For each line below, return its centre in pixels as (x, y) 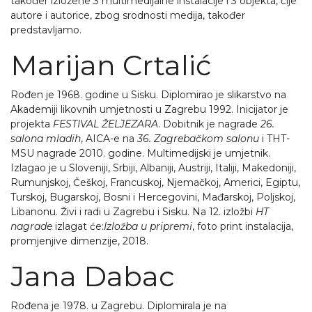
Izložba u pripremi (148, 226)
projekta (32, 124)
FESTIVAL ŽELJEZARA (106, 124)
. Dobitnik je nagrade (209, 124)
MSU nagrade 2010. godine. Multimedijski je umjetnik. (140, 153)
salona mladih (46, 139)
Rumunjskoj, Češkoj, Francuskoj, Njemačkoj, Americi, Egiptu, (155, 182)
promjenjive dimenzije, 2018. (79, 241)
